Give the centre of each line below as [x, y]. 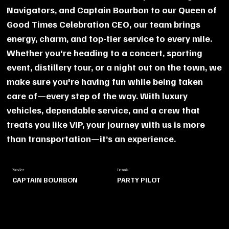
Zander [18, 169]
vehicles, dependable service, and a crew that [104, 110]
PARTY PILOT [139, 180]
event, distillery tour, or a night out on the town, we [114, 67]
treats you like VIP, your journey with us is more [106, 124]
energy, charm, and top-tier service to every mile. [110, 38]
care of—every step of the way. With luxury [97, 95]
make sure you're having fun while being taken [105, 81]
